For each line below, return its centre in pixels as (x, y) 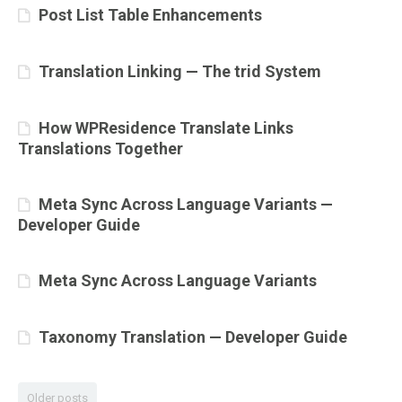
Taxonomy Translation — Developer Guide (193, 337)
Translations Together (100, 149)
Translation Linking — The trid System (180, 71)
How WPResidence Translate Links (166, 128)
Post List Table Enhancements (150, 15)
